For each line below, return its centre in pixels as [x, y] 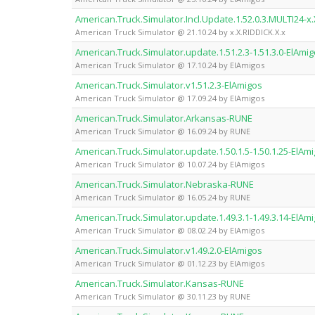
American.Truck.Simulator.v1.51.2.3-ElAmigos [169, 85]
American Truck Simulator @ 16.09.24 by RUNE [163, 131]
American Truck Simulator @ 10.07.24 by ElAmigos [170, 164]
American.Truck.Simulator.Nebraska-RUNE [165, 184]
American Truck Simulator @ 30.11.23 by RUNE [163, 296]
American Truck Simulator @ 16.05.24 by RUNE [163, 197]
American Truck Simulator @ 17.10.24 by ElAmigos [170, 65]
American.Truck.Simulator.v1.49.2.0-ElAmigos [169, 250]
